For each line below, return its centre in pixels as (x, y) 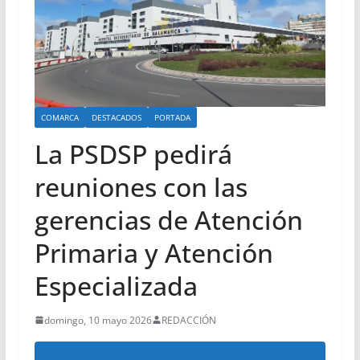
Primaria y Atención (153, 252)
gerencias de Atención (168, 219)
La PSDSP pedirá (133, 153)
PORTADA (172, 117)
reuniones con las (141, 186)
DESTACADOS (116, 117)
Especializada (116, 285)
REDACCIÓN (188, 320)
